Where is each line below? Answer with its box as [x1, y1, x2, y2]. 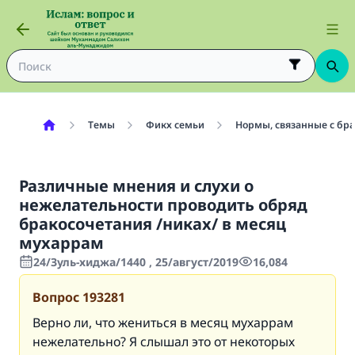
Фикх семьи [145, 118, 204, 132]
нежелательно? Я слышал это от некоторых [32, 333, 295, 350]
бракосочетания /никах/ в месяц [19, 213, 286, 235]
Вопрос [32, 288, 79, 306]
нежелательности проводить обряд [19, 194, 307, 216]
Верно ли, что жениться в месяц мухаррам [32, 314, 293, 331]
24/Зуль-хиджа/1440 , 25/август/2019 [33, 254, 239, 269]
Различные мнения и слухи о [19, 175, 254, 197]
